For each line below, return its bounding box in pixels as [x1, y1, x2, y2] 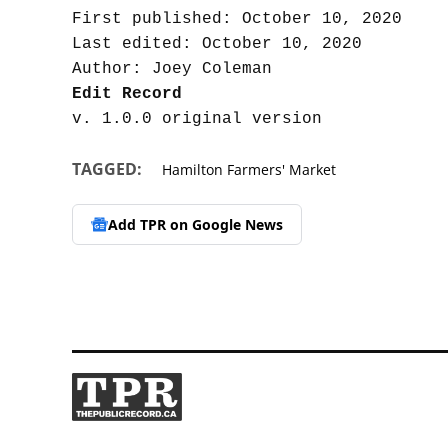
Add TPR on [108, 214, 192, 234]
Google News [192, 214, 283, 234]
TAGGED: [72, 158, 142, 181]
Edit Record [72, 85, 182, 104]
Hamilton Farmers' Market [162, 160, 336, 180]
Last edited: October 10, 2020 [72, 35, 362, 54]
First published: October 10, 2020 [72, 10, 402, 29]
